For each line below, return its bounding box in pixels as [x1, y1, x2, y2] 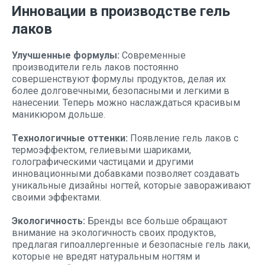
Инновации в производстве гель [12, 3, 230, 20]
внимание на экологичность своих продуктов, [12, 227, 216, 238]
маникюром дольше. [12, 109, 105, 120]
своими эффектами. [12, 192, 101, 203]
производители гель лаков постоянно [12, 62, 179, 73]
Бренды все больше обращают [85, 215, 227, 227]
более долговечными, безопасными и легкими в [12, 85, 230, 96]
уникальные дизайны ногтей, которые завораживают [12, 180, 251, 191]
